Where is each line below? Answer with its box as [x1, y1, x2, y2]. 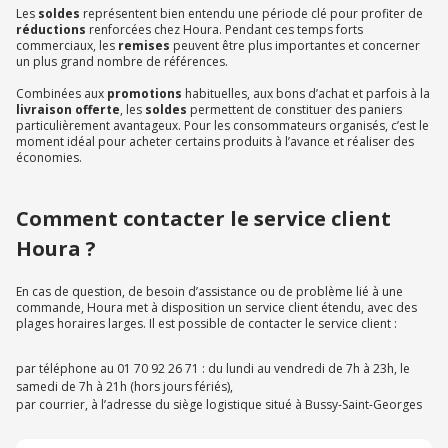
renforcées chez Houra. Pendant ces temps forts [89, 20, 363, 38]
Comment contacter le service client [16, 204, 391, 232]
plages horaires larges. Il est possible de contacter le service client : [16, 314, 397, 332]
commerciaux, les [16, 36, 118, 54]
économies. [16, 148, 82, 166]
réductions [16, 20, 89, 38]
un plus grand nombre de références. [16, 52, 228, 70]
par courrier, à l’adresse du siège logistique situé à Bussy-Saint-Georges [16, 395, 422, 413]
